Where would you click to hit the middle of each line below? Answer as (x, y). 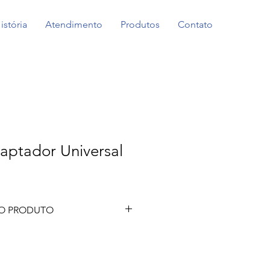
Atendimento (74, 24)
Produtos (140, 24)
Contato (195, 24)
